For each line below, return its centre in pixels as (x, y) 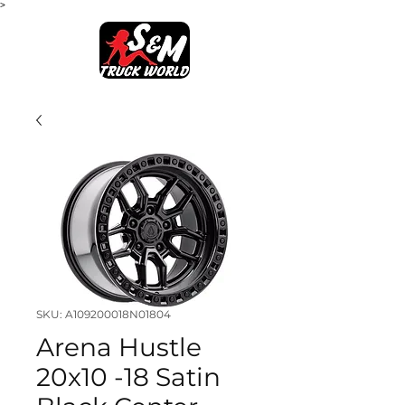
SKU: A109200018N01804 (104, 314)
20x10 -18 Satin (128, 377)
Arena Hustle (119, 347)
